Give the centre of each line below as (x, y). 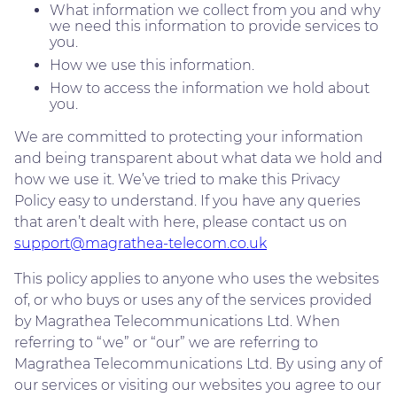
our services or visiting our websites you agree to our (198, 385)
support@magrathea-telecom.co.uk (140, 243)
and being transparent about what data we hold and (198, 158)
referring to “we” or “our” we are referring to (166, 342)
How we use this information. (152, 65)
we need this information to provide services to (214, 26)
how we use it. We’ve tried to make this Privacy (177, 179)
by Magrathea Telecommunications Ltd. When (177, 321)
